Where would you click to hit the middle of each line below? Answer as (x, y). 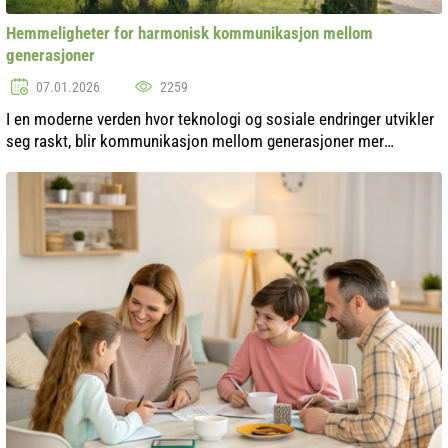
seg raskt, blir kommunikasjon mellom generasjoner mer (195, 140)
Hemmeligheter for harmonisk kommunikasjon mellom (189, 32)
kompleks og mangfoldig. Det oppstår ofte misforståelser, (199, 162)
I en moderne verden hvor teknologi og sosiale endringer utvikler (220, 118)
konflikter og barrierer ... (86, 184)
